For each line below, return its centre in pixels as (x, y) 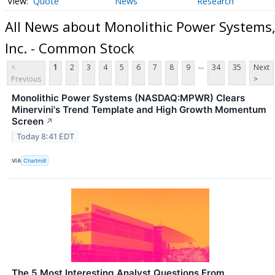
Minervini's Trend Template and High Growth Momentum (139, 110)
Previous (26, 79)
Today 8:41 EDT (46, 137)
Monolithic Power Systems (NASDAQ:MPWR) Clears (128, 98)
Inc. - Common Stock (70, 48)
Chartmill (35, 160)
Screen (28, 122)
